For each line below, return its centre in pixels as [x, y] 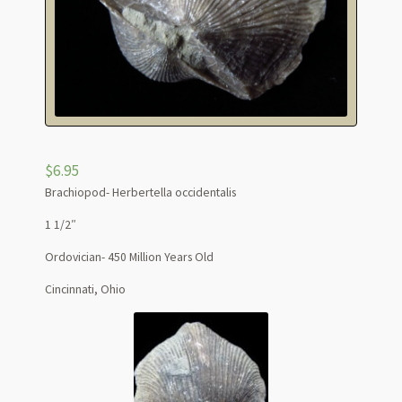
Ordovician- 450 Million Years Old [129, 257]
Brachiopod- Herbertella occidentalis [140, 192]
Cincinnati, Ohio [85, 289]
